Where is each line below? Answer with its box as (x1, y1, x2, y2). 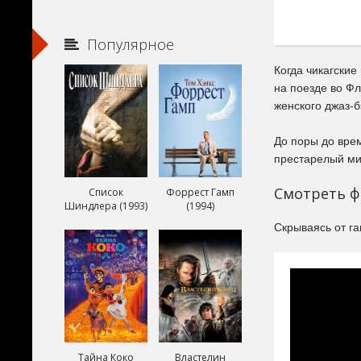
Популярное (87, 35, 174, 54)
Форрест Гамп (165, 185, 234, 199)
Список (89, 185, 124, 199)
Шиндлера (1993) (64, 199, 148, 213)
